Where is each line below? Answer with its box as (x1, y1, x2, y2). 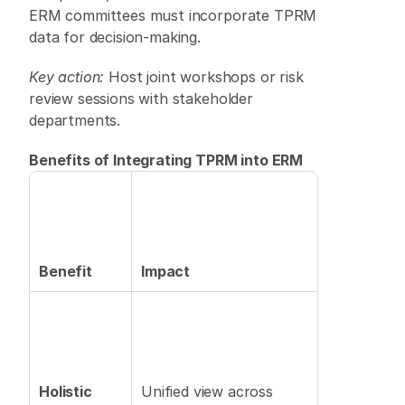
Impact (141, 262, 191, 280)
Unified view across (141, 382, 273, 400)
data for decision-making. (29, 28, 205, 46)
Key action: (29, 68, 105, 86)
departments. (29, 111, 125, 129)
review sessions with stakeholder (29, 89, 253, 108)
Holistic (39, 382, 92, 400)
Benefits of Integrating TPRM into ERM (29, 151, 304, 169)
